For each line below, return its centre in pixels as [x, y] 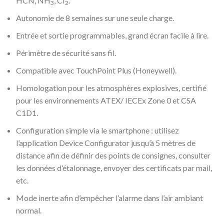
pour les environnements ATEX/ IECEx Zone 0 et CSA [106, 100]
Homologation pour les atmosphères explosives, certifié [111, 88]
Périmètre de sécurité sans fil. [66, 53]
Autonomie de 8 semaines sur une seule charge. [95, 18]
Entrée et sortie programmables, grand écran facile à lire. [112, 35]
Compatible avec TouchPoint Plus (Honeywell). [96, 70]
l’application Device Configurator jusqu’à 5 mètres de [106, 143]
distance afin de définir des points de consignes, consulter [113, 155]
